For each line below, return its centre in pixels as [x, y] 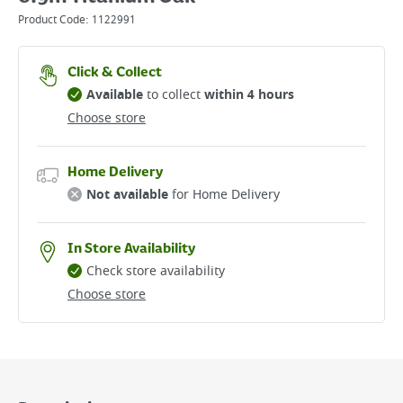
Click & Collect [115, 73]
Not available [127, 195]
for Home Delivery [224, 195]
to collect [174, 95]
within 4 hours [249, 95]
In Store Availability [131, 249]
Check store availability [156, 271]
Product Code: [55, 20]
